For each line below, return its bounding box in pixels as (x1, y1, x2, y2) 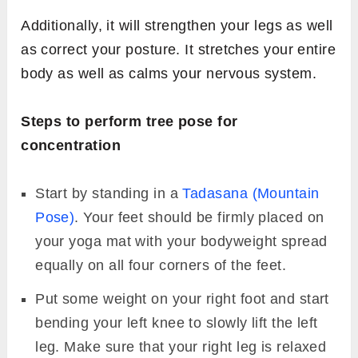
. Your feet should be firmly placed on (74, 209, 324, 225)
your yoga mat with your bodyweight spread (35, 233, 328, 249)
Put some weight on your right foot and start (35, 290, 329, 307)
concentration (21, 137, 121, 153)
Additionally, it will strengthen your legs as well (21, 17, 333, 34)
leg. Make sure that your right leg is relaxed (35, 338, 327, 355)
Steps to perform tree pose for (21, 113, 238, 129)
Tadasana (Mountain (182, 185, 320, 201)
